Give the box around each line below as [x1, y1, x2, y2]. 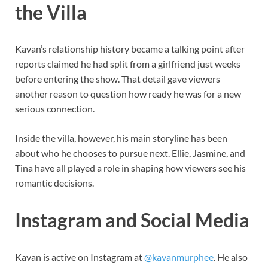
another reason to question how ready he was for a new [15, 88, 241, 100]
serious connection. [15, 103, 95, 115]
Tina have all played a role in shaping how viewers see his [15, 162, 246, 174]
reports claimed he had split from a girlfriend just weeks [15, 58, 240, 70]
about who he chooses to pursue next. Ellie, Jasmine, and [15, 147, 245, 159]
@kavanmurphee [144, 251, 214, 263]
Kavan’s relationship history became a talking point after [15, 43, 245, 55]
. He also [214, 251, 248, 263]
